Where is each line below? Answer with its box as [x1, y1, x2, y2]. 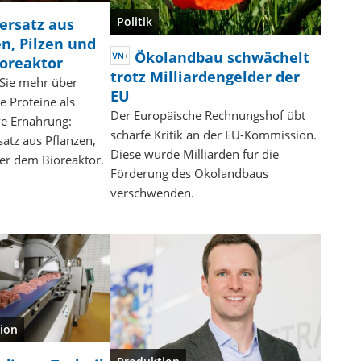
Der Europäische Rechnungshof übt [110, 106, 305, 123]
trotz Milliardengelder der [110, 66, 300, 86]
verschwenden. [110, 184, 194, 201]
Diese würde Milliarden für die [110, 145, 279, 162]
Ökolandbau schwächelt [134, 47, 309, 67]
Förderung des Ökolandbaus [110, 164, 268, 181]
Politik [116, 13, 152, 29]
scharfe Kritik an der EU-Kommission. [110, 126, 317, 143]
